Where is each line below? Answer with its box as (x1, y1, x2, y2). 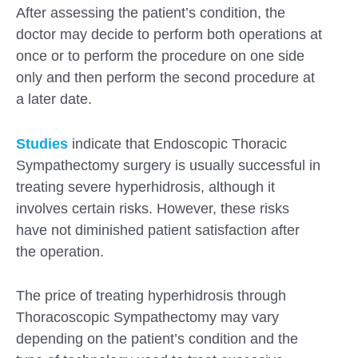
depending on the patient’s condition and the (16, 331, 298, 348)
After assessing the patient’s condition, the (16, 4, 285, 21)
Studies (16, 135, 68, 152)
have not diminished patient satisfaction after (16, 221, 300, 238)
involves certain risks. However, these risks (16, 200, 289, 217)
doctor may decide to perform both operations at (16, 26, 322, 42)
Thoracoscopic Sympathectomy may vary (16, 309, 279, 326)
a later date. (16, 90, 92, 107)
